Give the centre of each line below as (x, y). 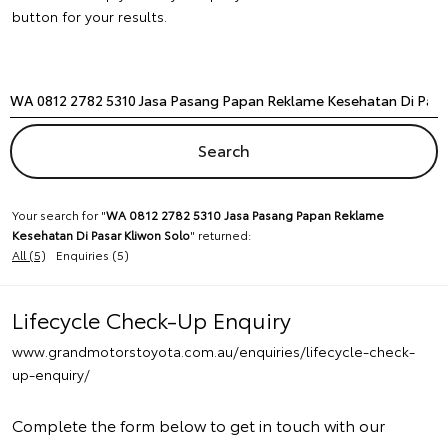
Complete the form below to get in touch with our (198, 424)
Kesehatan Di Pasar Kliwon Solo (101, 234)
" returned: (220, 234)
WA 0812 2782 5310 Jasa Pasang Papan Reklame (245, 214)
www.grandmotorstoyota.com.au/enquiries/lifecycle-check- (213, 351)
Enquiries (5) (92, 254)
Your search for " (59, 214)
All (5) (29, 254)
